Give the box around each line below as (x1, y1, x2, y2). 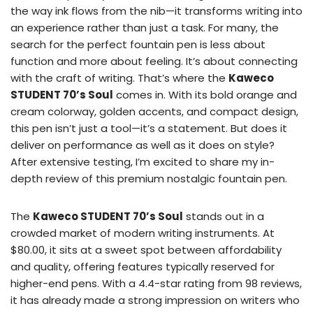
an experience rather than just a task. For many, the (10, 20, 279, 36)
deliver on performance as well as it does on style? (10, 138, 275, 153)
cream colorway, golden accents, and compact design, (10, 104, 298, 119)
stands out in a (183, 209, 264, 224)
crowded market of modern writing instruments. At (10, 226, 275, 241)
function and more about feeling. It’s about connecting (10, 54, 298, 69)
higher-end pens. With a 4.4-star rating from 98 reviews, (10, 276, 302, 291)
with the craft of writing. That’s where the (10, 71, 228, 86)
